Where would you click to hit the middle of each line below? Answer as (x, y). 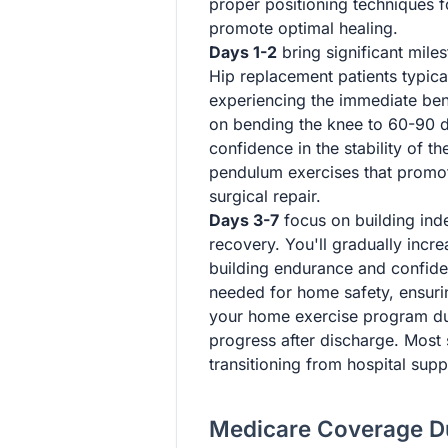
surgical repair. (265, 195)
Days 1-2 (243, 51)
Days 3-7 (244, 219)
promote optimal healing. (303, 27)
